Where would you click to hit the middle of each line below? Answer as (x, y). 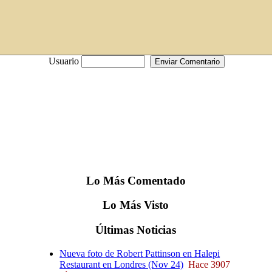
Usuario (65, 61)
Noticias (155, 230)
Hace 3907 (209, 264)
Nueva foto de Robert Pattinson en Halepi (140, 253)
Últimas (115, 230)
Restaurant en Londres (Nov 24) (122, 264)
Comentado (155, 180)
